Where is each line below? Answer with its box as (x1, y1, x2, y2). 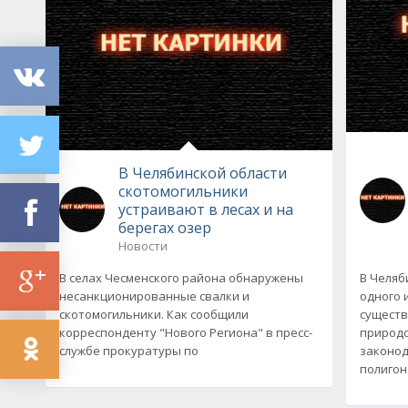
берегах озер (118, 217, 211, 238)
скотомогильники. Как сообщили (59, 305, 249, 322)
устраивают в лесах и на (118, 199, 293, 219)
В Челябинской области (118, 162, 287, 183)
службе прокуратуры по (59, 342, 199, 359)
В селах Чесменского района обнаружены (59, 269, 303, 286)
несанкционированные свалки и (59, 287, 250, 304)
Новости (118, 237, 168, 254)
